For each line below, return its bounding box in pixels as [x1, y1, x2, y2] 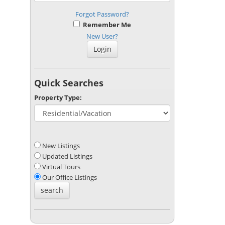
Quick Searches [34, 77, 103, 89]
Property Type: [34, 93, 82, 102]
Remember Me [80, 20, 131, 29]
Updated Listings [41, 152, 92, 161]
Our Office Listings [41, 173, 97, 182]
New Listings [41, 141, 80, 150]
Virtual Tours [41, 162, 80, 171]
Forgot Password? [75, 10, 129, 19]
